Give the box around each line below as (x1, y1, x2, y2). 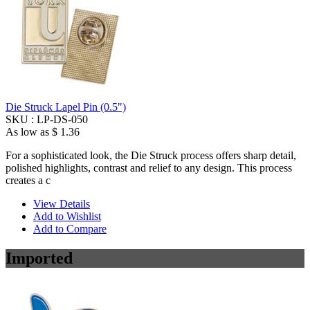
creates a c (6, 174, 51, 187)
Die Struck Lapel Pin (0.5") (6, 101, 126, 113)
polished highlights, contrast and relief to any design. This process (6, 162, 292, 174)
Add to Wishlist (33, 210, 101, 223)
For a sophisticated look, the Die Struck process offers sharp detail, (6, 149, 296, 162)
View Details (33, 198, 90, 210)
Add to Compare (33, 223, 107, 235)
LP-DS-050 (37, 113, 88, 126)
